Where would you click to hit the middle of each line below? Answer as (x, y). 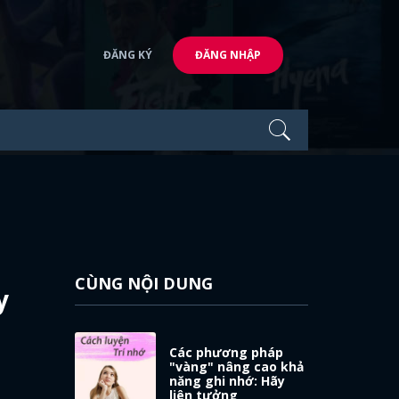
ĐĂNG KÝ (128, 54)
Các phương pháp (227, 352)
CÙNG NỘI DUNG (143, 283)
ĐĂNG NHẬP (228, 54)
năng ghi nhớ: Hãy (228, 380)
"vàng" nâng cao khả (237, 366)
